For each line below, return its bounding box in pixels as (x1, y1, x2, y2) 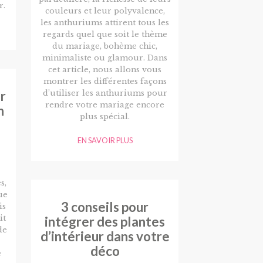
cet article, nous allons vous (48, 65, 162, 75)
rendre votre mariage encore (45, 100, 165, 110)
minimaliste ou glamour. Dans (42, 53, 168, 63)
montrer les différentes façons (43, 77, 167, 86)
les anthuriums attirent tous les (41, 18, 170, 28)
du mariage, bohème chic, (52, 42, 158, 51)
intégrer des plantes (45, 214, 166, 230)
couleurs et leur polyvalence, (45, 6, 165, 16)
